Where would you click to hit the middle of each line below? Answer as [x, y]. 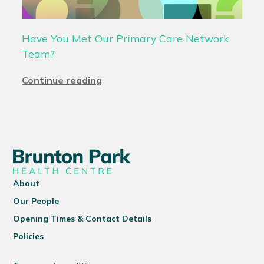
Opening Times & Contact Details [82, 219]
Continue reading [62, 80]
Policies [29, 236]
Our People [36, 201]
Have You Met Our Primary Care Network [126, 38]
